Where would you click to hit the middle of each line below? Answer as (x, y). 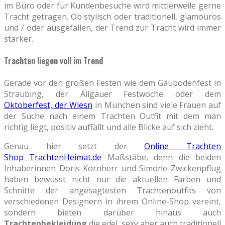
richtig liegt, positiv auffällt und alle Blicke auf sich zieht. (109, 127)
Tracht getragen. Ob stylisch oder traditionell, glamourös (113, 16)
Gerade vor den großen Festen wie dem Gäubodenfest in (113, 83)
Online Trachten (183, 146)
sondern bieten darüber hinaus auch (113, 213)
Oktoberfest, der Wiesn (48, 105)
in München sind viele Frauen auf (157, 105)
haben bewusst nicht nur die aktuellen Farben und (113, 180)
